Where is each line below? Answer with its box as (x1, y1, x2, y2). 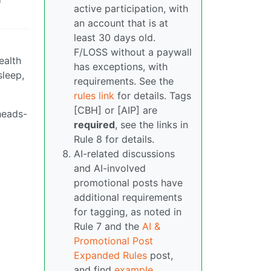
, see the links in (115, 119, 188, 131)
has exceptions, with (74, 60, 168, 73)
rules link (74, 90, 114, 102)
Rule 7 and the (74, 220, 142, 233)
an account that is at (74, 17, 168, 30)
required (74, 119, 115, 131)
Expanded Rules (74, 249, 147, 262)
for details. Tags (114, 90, 191, 102)
